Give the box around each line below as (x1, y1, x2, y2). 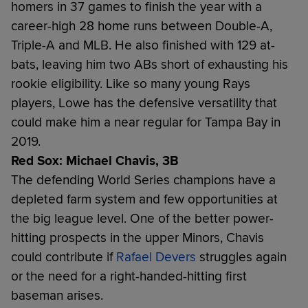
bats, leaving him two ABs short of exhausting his (11, 56, 288, 73)
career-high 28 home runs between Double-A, (11, 17, 272, 34)
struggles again (196, 248, 287, 265)
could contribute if (11, 248, 116, 265)
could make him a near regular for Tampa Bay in (11, 113, 280, 131)
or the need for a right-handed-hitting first (11, 267, 247, 285)
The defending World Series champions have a (11, 171, 276, 188)
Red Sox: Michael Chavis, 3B (11, 152, 179, 169)
